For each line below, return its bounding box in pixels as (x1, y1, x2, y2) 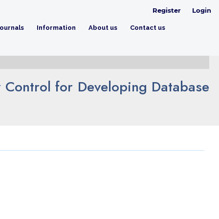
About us (88, 24, 117, 32)
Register (153, 6, 181, 14)
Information (36, 24, 76, 32)
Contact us (130, 24, 165, 32)
